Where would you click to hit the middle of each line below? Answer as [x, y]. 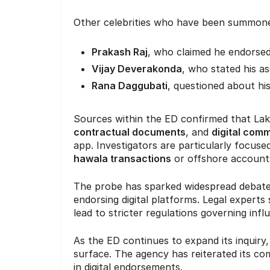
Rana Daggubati [130, 86]
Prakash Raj [120, 52]
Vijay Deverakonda [137, 69]
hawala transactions [122, 159]
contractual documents [130, 132]
